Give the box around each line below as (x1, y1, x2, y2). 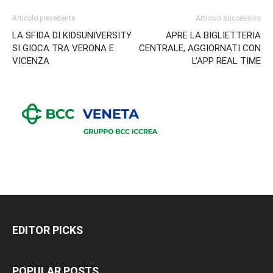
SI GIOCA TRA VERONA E (12, 42, 114, 54)
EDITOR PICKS (12, 223, 83, 236)
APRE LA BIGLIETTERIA (166, 29, 261, 41)
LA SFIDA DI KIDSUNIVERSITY (12, 29, 132, 41)
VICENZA (12, 55, 49, 66)
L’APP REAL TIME (192, 55, 261, 66)
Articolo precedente (12, 13, 75, 23)
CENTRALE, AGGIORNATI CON (139, 42, 261, 54)
